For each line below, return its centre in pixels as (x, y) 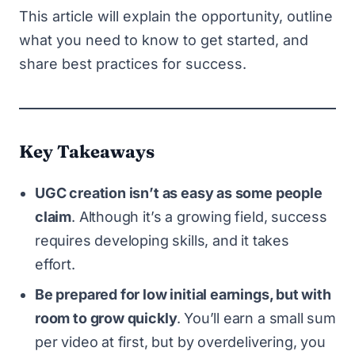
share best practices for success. (133, 63)
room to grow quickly (106, 318)
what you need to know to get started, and (164, 40)
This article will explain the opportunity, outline (176, 16)
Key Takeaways (87, 151)
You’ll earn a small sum (260, 318)
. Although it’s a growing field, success (199, 216)
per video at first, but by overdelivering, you (180, 342)
